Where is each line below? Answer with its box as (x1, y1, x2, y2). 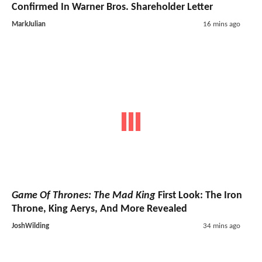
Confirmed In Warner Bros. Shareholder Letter (12, 1, 213, 13)
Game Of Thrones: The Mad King (12, 190, 156, 202)
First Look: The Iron (156, 190, 242, 202)
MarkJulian (12, 20, 46, 28)
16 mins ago (202, 20, 240, 28)
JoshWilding (12, 222, 49, 230)
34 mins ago (202, 222, 240, 230)
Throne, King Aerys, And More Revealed (12, 204, 187, 215)
